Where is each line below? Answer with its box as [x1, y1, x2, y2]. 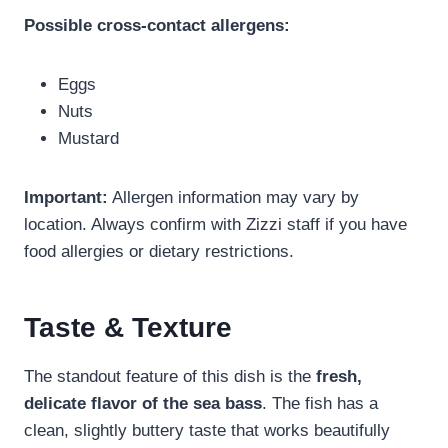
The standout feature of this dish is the [24, 367, 316, 387]
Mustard [58, 129, 119, 149]
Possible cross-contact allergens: [24, 16, 290, 36]
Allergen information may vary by [108, 188, 359, 208]
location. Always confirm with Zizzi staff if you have [24, 215, 407, 235]
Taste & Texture [24, 312, 232, 344]
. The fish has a [262, 394, 378, 414]
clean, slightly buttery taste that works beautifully [24, 421, 390, 441]
